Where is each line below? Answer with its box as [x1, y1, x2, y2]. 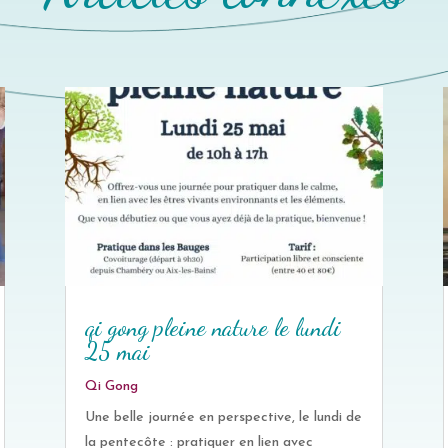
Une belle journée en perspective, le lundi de [84, 410, 362, 426]
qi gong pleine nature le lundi [84, 313, 341, 343]
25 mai [84, 337, 150, 367]
